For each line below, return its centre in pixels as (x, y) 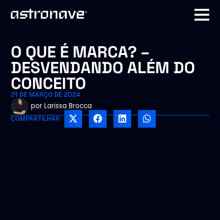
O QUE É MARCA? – (80, 52)
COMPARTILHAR (36, 118)
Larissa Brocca (67, 106)
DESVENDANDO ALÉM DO (103, 68)
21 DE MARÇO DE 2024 (46, 94)
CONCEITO (49, 83)
